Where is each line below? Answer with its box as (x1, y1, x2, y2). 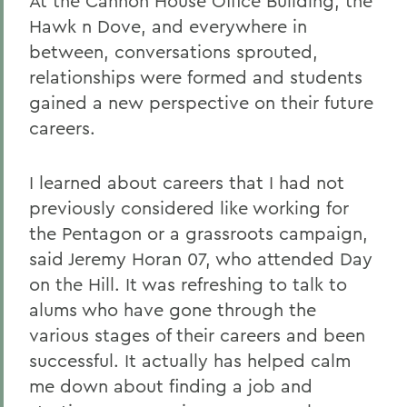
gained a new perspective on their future (29, 91, 373, 114)
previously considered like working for (29, 196, 349, 219)
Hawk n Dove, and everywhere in (29, 15, 307, 37)
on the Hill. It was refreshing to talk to (29, 273, 347, 295)
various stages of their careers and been (29, 323, 365, 346)
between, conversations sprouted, (29, 40, 318, 63)
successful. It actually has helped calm (29, 349, 351, 372)
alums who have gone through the (29, 298, 316, 321)
